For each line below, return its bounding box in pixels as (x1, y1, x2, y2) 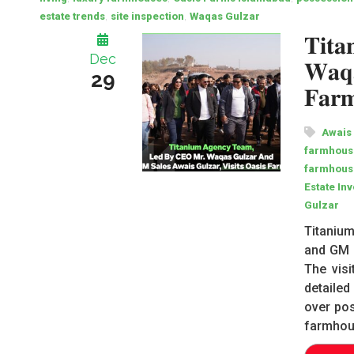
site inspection (111, 10, 184, 22)
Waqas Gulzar (190, 10, 260, 22)
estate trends (40, 10, 105, 22)
